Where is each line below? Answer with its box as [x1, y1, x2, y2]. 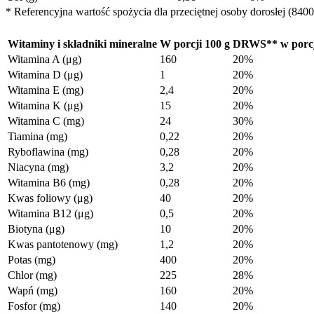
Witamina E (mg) [8, 83, 83, 96]
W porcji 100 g [160, 37, 230, 50]
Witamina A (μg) [8, 53, 81, 65]
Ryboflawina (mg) [8, 145, 88, 158]
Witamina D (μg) [8, 68, 83, 81]
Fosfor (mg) [8, 299, 60, 312]
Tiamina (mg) [8, 130, 67, 142]
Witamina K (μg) [8, 99, 83, 111]
